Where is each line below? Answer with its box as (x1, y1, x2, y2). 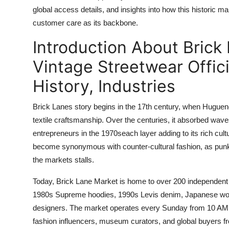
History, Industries (33, 76, 175, 96)
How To (8, 29, 38, 39)
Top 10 (8, 4, 34, 14)
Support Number (8, 54, 73, 64)
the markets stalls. (33, 155, 94, 164)
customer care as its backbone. (33, 18, 138, 27)
